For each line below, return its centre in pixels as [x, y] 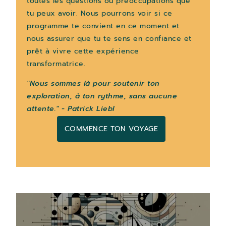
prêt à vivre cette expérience [83, 51]
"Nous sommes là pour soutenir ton [93, 84]
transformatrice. [56, 64]
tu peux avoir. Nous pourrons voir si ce [100, 13]
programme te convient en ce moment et [103, 26]
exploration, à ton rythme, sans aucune [102, 96]
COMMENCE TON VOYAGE [111, 129]
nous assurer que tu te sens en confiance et [109, 38]
